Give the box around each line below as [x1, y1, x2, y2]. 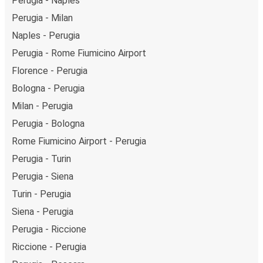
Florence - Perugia [12, 65, 87, 76]
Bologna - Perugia [12, 82, 85, 94]
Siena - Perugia [12, 205, 73, 217]
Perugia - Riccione [12, 223, 86, 235]
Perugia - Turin [12, 153, 71, 164]
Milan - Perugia [12, 100, 73, 112]
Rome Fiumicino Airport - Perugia [12, 135, 146, 147]
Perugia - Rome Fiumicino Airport [12, 47, 146, 59]
